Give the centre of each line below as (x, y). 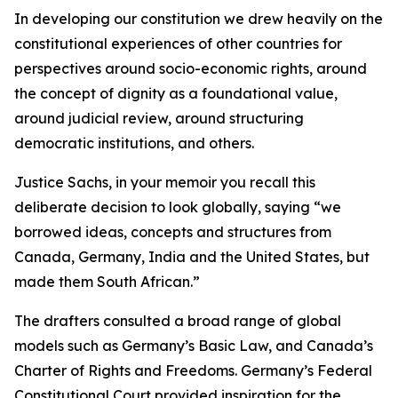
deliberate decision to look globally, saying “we (178, 207)
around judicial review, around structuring (159, 118)
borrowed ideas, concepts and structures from (173, 232)
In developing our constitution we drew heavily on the (199, 19)
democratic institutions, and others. (134, 143)
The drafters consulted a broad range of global (178, 321)
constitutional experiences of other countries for (178, 44)
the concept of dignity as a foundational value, (176, 93)
